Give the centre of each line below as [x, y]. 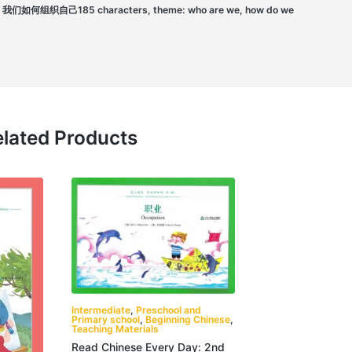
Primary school [105, 319]
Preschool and [168, 310]
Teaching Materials [115, 328]
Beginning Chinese [187, 319]
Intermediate [101, 310]
